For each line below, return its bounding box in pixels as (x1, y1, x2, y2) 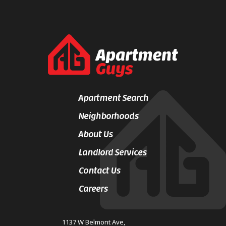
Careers (78, 184, 108, 193)
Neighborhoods (78, 111, 139, 121)
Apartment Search (78, 93, 148, 102)
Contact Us (78, 165, 121, 175)
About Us (78, 129, 113, 139)
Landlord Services (78, 147, 147, 157)
